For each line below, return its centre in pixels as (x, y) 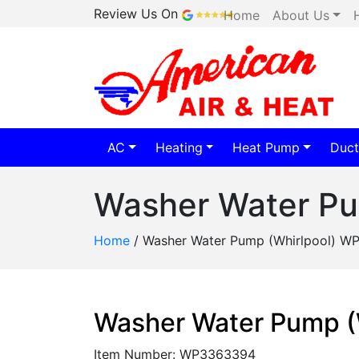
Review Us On (136, 14)
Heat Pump (266, 147)
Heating (179, 147)
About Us (301, 15)
